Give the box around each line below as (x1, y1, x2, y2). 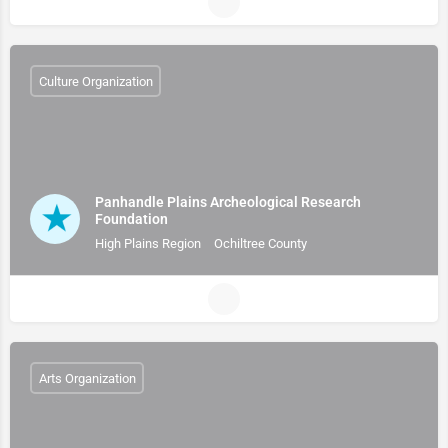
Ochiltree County (214, 236, 307, 251)
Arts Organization (38, 370, 136, 386)
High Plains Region (95, 236, 201, 251)
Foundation (95, 211, 168, 227)
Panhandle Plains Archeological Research (95, 194, 361, 210)
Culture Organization (38, 73, 153, 89)
